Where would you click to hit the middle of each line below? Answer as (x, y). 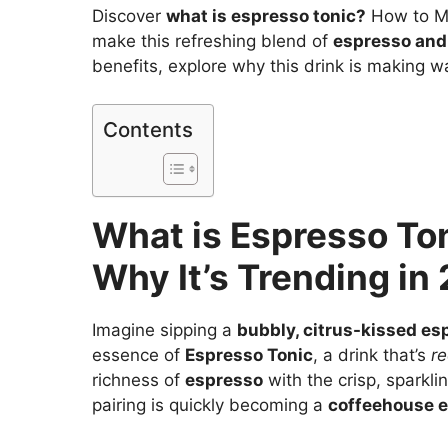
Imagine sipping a (164, 330)
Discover (129, 15)
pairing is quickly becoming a (210, 405)
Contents (148, 130)
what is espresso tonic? (266, 15)
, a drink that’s (372, 355)
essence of (138, 355)
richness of (138, 380)
